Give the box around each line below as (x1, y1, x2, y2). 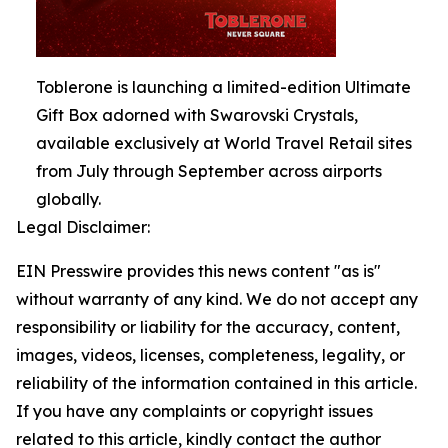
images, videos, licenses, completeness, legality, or (16, 344, 405, 365)
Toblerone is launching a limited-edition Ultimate (36, 76, 411, 97)
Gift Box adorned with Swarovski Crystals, (36, 104, 358, 125)
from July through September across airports (36, 160, 382, 181)
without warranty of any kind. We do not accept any (16, 288, 418, 309)
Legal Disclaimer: (16, 216, 150, 237)
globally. (36, 188, 101, 209)
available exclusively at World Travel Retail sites (36, 132, 412, 153)
